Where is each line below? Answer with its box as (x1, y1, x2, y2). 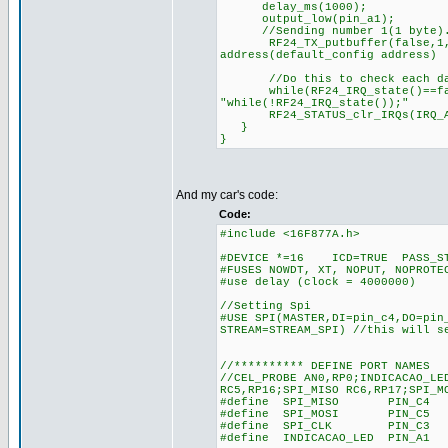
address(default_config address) (220, 49, 437, 61)
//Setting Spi (220, 300, 311, 312)
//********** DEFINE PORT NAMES (220, 360, 430, 372)
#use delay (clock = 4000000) (220, 276, 416, 288)
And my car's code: (176, 188, 278, 202)
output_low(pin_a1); (220, 13, 395, 25)
